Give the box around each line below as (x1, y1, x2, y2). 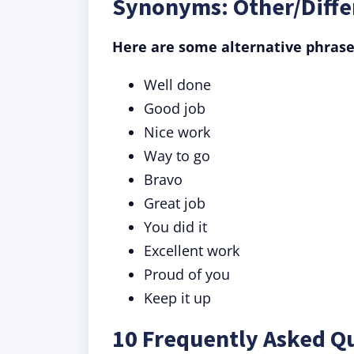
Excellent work (144, 241, 239, 260)
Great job (144, 194, 205, 213)
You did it (144, 217, 207, 236)
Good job (144, 99, 205, 118)
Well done (144, 75, 211, 94)
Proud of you (144, 265, 230, 284)
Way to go (144, 146, 210, 165)
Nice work (144, 122, 210, 141)
